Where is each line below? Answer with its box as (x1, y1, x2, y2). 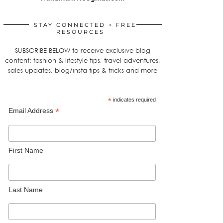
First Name (8, 146, 43, 155)
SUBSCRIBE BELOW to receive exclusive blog (15, 46, 150, 54)
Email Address (8, 107, 55, 114)
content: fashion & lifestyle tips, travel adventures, (5, 56, 160, 64)
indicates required (111, 97, 156, 103)
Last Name (8, 185, 43, 194)
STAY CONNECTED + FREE (34, 21, 136, 28)
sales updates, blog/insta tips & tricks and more (8, 66, 157, 74)
